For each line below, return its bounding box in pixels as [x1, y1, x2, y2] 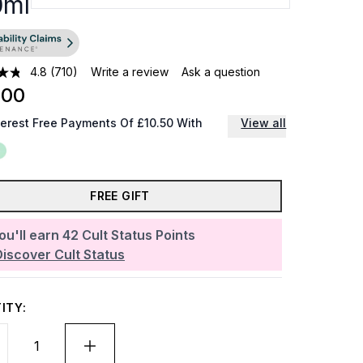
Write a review [91, 65, 169, 79]
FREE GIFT [90, 189, 150, 203]
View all [241, 116, 287, 130]
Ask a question [181, 65, 261, 79]
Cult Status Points [82, 227, 195, 243]
